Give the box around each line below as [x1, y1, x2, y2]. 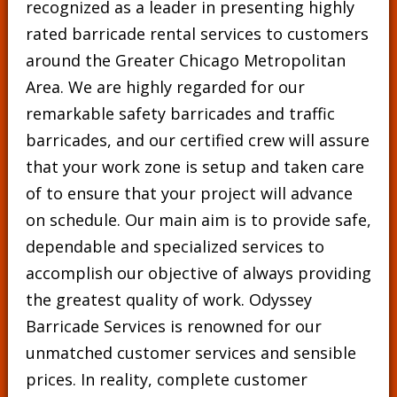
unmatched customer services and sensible [25, 342, 356, 363]
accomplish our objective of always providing [25, 262, 371, 284]
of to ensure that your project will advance [25, 183, 353, 204]
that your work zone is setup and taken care [25, 156, 364, 177]
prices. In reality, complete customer [25, 369, 307, 390]
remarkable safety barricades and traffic [25, 103, 335, 124]
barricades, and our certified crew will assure [25, 129, 370, 151]
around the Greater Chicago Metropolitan [25, 50, 346, 71]
